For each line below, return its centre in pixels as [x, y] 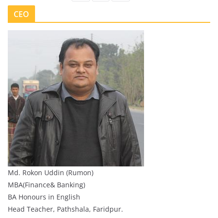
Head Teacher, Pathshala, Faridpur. [65, 209]
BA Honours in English [44, 197]
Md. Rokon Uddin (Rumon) [51, 172]
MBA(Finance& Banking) [46, 184]
